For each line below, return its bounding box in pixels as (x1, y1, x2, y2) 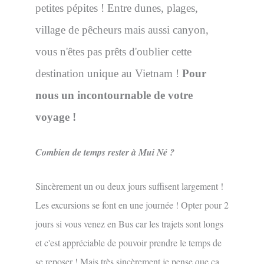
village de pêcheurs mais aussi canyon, (35, 23, 209, 36)
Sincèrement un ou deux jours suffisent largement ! (35, 179, 223, 192)
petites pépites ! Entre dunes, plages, (35, 1, 198, 14)
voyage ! (35, 110, 76, 123)
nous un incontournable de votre (35, 88, 193, 101)
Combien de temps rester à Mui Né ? (35, 146, 174, 159)
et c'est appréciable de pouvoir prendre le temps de (35, 236, 222, 249)
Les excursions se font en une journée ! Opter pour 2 (35, 198, 229, 211)
